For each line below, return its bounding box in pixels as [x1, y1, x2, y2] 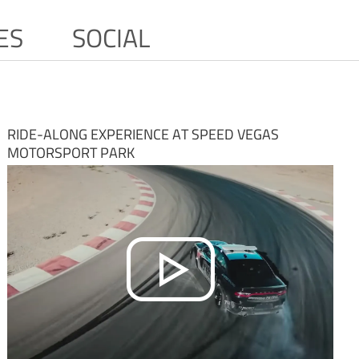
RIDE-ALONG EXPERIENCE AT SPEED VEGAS [6, 123, 279, 145]
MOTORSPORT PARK [6, 141, 135, 163]
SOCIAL [71, 18, 150, 57]
